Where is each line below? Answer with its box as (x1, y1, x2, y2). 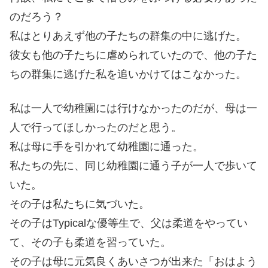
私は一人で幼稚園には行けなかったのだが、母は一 (10, 102, 257, 115)
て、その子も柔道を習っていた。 (10, 236, 171, 249)
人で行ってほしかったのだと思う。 (10, 121, 182, 134)
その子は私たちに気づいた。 (10, 198, 150, 211)
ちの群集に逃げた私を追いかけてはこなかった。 (10, 68, 246, 81)
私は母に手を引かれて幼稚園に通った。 (10, 141, 203, 153)
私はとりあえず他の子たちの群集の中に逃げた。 (10, 30, 246, 42)
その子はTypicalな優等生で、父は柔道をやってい (10, 217, 248, 230)
